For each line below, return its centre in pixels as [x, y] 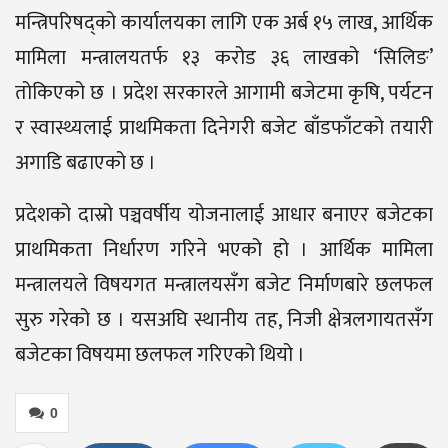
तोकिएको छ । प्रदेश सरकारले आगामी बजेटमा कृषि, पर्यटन [224, 93]
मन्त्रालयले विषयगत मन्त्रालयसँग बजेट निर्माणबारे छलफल [224, 285]
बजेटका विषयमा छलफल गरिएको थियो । [160, 355]
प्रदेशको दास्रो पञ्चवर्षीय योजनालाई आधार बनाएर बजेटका [224, 215]
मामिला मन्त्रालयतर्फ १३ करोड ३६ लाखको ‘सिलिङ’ [224, 58]
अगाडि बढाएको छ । [85, 163]
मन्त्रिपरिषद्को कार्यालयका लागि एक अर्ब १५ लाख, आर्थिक [224, 23]
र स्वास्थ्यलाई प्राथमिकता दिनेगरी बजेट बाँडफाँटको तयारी [224, 128]
